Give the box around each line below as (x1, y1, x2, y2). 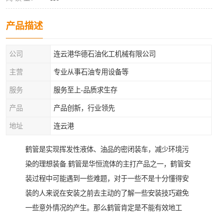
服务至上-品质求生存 (54, 86, 117, 94)
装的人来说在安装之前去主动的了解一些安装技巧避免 (25, 189, 189, 198)
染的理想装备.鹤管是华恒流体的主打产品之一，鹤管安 (25, 160, 191, 168)
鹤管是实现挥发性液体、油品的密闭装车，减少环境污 (25, 145, 189, 154)
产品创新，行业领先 (54, 104, 115, 112)
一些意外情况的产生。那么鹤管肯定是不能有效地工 (25, 204, 182, 212)
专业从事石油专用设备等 (54, 68, 128, 76)
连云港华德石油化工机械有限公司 (54, 50, 156, 58)
